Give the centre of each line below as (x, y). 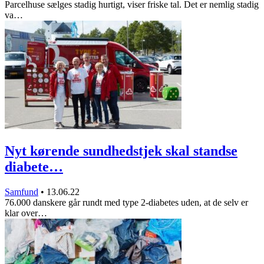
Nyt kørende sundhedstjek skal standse (121, 151)
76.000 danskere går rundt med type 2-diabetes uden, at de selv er (126, 202)
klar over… (26, 213)
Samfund (22, 192)
